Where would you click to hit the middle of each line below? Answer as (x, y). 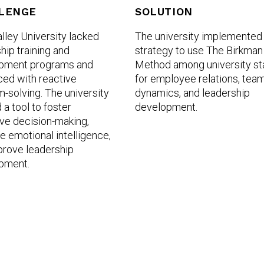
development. (167, 107)
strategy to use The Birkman (199, 50)
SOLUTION (164, 11)
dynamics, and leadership (192, 93)
